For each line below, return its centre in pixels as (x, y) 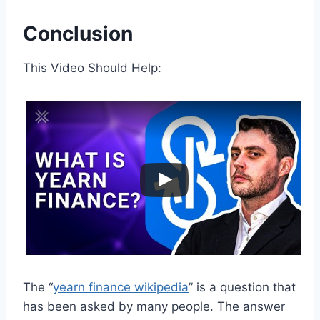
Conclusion (78, 33)
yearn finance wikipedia (121, 287)
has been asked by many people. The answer (154, 306)
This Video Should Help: (92, 67)
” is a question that (242, 287)
